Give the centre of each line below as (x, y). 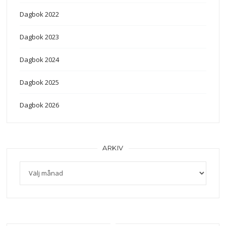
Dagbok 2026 (40, 105)
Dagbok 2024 (40, 59)
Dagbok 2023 (40, 37)
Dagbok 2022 (40, 14)
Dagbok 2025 (40, 82)
